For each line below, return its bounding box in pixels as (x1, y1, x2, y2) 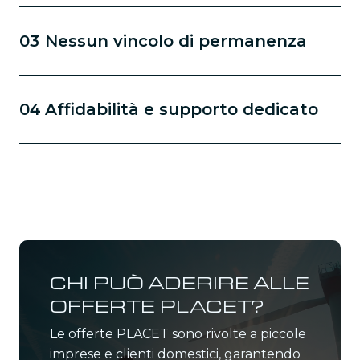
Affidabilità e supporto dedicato (45, 99, 318, 119)
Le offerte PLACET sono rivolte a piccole (50, 325, 306, 342)
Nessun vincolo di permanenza (45, 31, 307, 51)
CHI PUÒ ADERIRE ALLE (50, 270, 309, 294)
